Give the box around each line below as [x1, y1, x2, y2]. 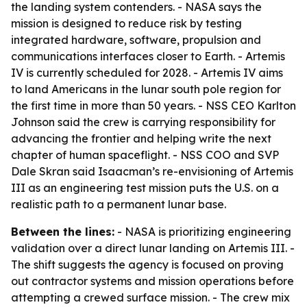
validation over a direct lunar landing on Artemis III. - [11, 241, 295, 255]
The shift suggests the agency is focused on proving [11, 258, 284, 271]
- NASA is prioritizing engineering [114, 225, 291, 238]
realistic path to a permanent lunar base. [11, 197, 226, 211]
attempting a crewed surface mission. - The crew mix [11, 291, 290, 304]
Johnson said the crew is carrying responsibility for [11, 115, 275, 129]
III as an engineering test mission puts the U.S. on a [11, 181, 279, 195]
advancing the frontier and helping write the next [11, 132, 271, 145]
